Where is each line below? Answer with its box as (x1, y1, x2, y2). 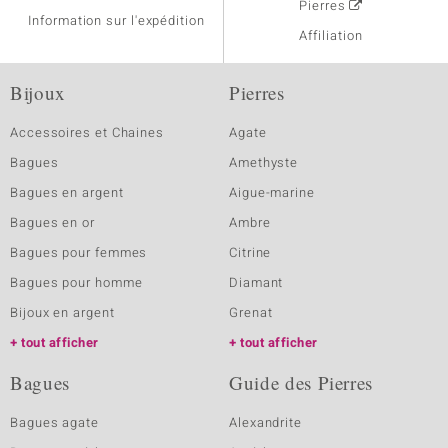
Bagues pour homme (10, 273, 143, 292)
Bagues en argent (10, 183, 124, 202)
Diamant (229, 273, 284, 292)
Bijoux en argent (10, 303, 115, 322)
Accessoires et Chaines (10, 123, 165, 142)
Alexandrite (229, 413, 303, 432)
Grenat (229, 303, 273, 322)
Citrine (229, 243, 272, 262)
